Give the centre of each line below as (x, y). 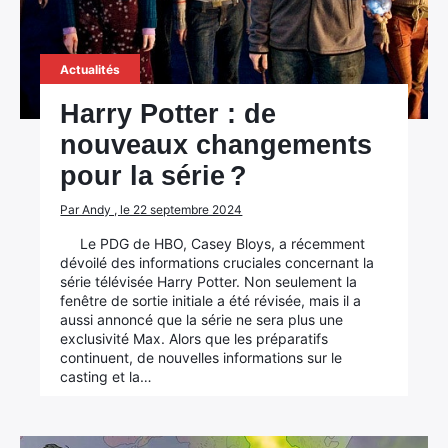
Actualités (90, 69)
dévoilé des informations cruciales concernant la (217, 262)
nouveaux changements (216, 145)
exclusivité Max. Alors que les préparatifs (194, 338)
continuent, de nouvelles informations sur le (201, 357)
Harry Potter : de (168, 114)
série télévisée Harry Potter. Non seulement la (209, 281)
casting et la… (106, 376)
